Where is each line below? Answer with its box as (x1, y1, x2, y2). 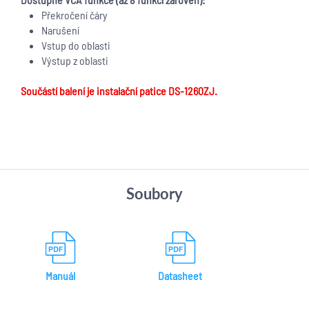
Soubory (126, 184, 183, 203)
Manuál (45, 269, 75, 282)
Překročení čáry (41, 8, 108, 21)
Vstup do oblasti (41, 39, 110, 52)
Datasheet (158, 269, 202, 282)
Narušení (41, 23, 79, 37)
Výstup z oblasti (41, 54, 108, 67)
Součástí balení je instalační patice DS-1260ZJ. (21, 84, 217, 97)
